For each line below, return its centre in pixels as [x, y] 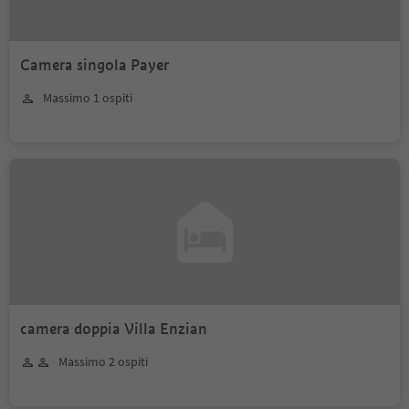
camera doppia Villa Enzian [114, 329]
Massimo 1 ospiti [88, 98]
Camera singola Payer [94, 65]
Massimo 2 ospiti [103, 362]
